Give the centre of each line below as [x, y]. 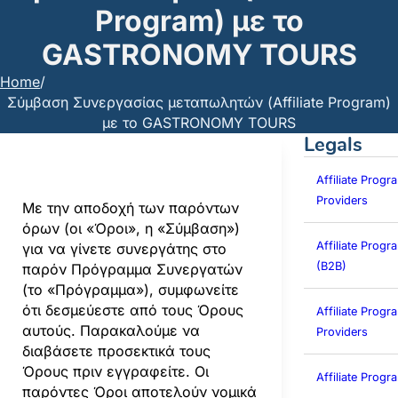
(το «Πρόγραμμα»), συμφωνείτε [130, 289]
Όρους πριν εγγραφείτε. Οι [115, 371]
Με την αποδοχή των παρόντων [130, 207]
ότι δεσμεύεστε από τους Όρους [132, 310]
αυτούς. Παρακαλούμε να [111, 330]
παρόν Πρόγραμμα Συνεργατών [132, 269]
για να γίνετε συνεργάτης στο [124, 248]
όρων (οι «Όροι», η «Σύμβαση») [131, 228]
